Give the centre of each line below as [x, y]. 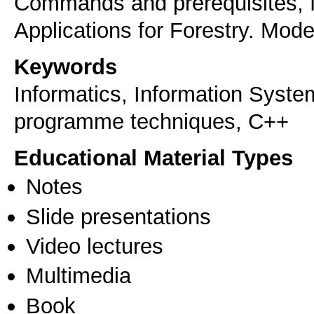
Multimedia [78, 276]
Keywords [66, 66]
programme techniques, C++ [151, 121]
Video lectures [95, 246]
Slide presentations [118, 216]
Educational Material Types [153, 158]
